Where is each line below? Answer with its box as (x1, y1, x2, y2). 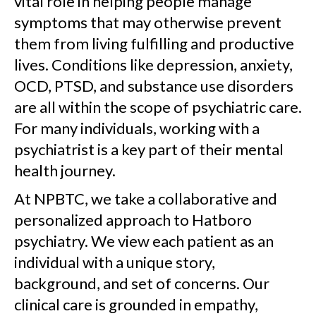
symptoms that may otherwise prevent (14, 13, 281, 32)
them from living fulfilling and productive (14, 34, 294, 54)
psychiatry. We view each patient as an (14, 231, 274, 251)
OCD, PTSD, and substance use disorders (14, 76, 293, 96)
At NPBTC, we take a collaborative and (14, 189, 277, 209)
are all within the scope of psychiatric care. (14, 97, 302, 117)
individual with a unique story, (14, 253, 215, 272)
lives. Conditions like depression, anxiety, (14, 55, 293, 75)
